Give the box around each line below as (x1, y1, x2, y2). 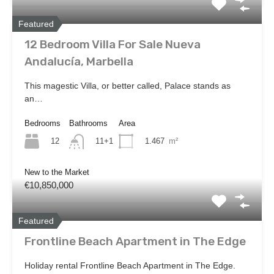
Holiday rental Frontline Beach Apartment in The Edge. (24, 260, 235, 270)
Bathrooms (69, 119, 108, 128)
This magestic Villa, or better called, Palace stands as (24, 81, 231, 91)
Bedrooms (24, 119, 61, 128)
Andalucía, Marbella (24, 54, 133, 69)
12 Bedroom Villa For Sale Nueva (24, 37, 201, 52)
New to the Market (24, 167, 89, 177)
